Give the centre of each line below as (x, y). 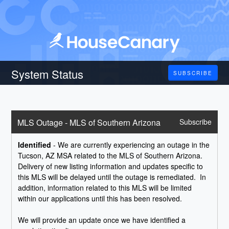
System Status (48, 74)
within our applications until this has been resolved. (104, 199)
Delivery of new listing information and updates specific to (111, 166)
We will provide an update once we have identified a (102, 220)
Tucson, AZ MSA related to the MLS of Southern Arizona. (110, 156)
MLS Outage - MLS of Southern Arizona (89, 123)
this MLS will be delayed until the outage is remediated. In (112, 177)
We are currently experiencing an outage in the (134, 145)
